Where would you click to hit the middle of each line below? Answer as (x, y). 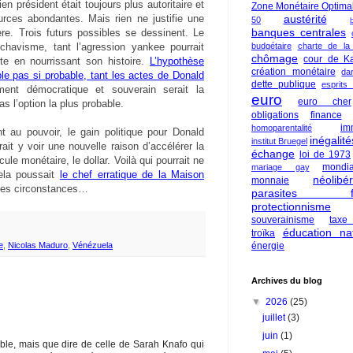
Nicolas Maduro (38, 245)
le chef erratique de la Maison (132, 175)
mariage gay (281, 167)
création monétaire (294, 72)
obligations (275, 115)
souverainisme (283, 220)
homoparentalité (282, 128)
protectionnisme (291, 206)
